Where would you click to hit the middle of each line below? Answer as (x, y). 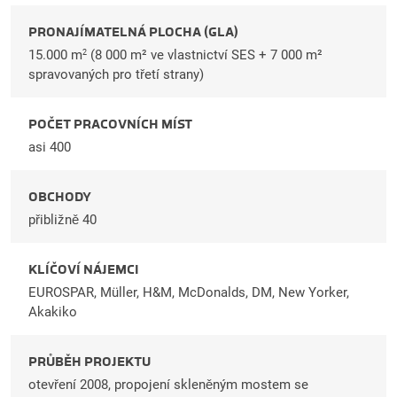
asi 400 (50, 147)
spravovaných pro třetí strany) (116, 74)
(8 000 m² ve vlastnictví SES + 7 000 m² (205, 54)
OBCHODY (60, 196)
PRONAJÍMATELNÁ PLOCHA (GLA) (133, 31)
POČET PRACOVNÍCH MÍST (110, 124)
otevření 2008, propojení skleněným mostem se (168, 384)
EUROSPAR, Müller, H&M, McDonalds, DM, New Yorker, (189, 292)
